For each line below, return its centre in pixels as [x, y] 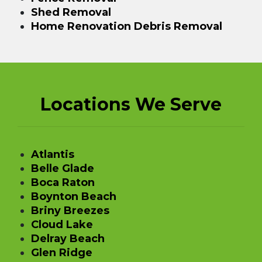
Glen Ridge [61, 252]
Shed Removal [71, 12]
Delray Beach [68, 238]
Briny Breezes [70, 210]
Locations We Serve [131, 104]
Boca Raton [63, 182]
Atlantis [52, 154]
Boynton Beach [73, 196]
